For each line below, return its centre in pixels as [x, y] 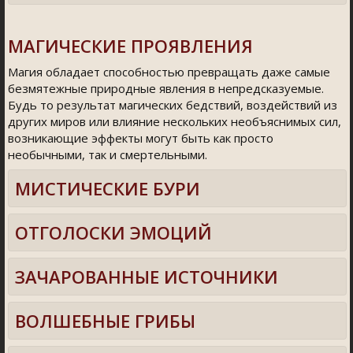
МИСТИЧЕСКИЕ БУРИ [108, 188]
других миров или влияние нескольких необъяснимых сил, [175, 121]
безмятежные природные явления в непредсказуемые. [166, 88]
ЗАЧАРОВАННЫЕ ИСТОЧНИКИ [147, 277]
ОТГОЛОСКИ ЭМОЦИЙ [113, 232]
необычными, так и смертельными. [108, 154]
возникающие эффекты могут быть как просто [141, 138]
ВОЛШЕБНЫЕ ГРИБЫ [105, 321]
